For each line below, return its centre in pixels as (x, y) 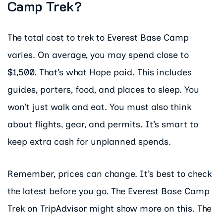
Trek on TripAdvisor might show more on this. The (110, 208)
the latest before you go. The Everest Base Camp (109, 191)
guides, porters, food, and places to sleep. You (103, 90)
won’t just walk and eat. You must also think (99, 107)
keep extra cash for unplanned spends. (89, 142)
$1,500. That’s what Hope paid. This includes (100, 73)
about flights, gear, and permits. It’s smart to (103, 125)
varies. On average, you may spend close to (98, 55)
